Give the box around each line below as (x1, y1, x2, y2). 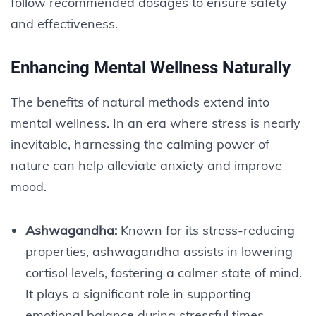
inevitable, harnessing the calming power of (11, 135, 269, 152)
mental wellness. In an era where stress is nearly (11, 114, 300, 131)
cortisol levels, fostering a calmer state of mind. (25, 264, 302, 281)
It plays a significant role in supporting (25, 285, 251, 302)
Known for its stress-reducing (116, 221, 295, 238)
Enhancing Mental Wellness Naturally (11, 57, 291, 78)
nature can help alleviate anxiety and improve (11, 157, 282, 174)
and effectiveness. (11, 15, 118, 32)
